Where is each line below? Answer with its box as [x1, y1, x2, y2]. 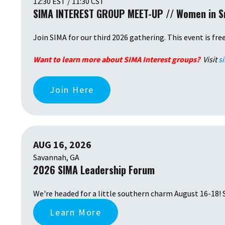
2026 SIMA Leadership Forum [33, 162, 155, 177]
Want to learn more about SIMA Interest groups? [33, 54, 201, 65]
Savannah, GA [33, 152, 79, 162]
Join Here [50, 83, 94, 95]
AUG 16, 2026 [33, 138, 91, 151]
